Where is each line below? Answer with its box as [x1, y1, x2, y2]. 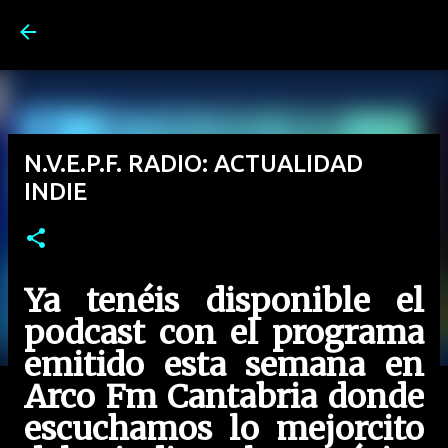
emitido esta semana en [24, 345, 424, 385]
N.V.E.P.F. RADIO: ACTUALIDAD [24, 150, 363, 177]
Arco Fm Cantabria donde [24, 377, 424, 417]
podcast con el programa [24, 313, 424, 353]
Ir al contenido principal [194, 16, 366, 34]
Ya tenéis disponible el [24, 281, 424, 321]
